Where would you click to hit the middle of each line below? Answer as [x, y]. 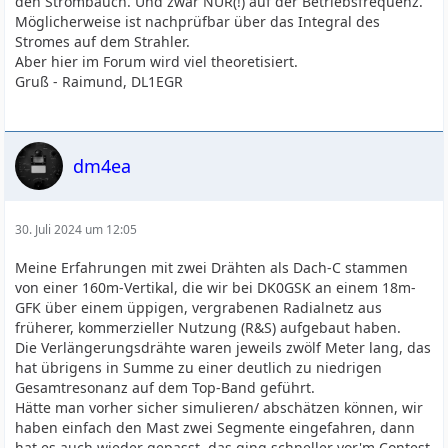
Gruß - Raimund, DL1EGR [99, 82]
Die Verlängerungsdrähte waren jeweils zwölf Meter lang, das [223, 348]
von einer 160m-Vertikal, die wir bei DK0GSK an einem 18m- [216, 288]
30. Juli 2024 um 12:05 [76, 230]
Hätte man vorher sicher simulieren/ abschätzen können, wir [219, 408]
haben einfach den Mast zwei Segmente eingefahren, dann [215, 428]
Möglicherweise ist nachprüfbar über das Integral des [198, 22]
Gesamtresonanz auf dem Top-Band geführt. [165, 388]
